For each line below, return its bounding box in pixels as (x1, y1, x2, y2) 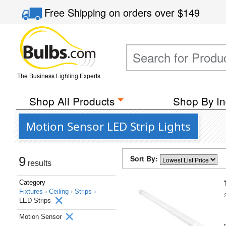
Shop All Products (29, 93, 115, 108)
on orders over (109, 5, 178, 20)
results (26, 159, 51, 167)
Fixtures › (19, 188, 49, 195)
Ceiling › (49, 188, 75, 195)
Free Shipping (44, 5, 109, 20)
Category (19, 179, 45, 186)
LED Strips (19, 197, 53, 204)
